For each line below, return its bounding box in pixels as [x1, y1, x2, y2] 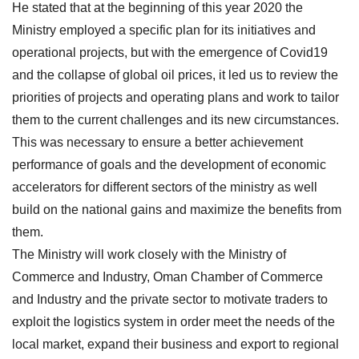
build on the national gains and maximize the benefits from [12, 202, 341, 216]
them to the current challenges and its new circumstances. [12, 112, 339, 127]
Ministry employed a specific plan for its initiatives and [12, 22, 316, 37]
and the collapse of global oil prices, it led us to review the [12, 67, 338, 82]
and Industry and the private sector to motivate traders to [12, 292, 328, 306]
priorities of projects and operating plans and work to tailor [12, 90, 339, 104]
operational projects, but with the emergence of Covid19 [12, 45, 328, 59]
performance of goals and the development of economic [12, 157, 326, 171]
